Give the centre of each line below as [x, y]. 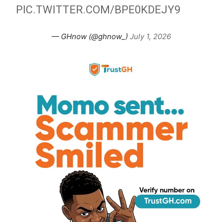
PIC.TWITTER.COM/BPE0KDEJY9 [98, 10]
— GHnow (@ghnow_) [90, 37]
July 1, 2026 [150, 37]
